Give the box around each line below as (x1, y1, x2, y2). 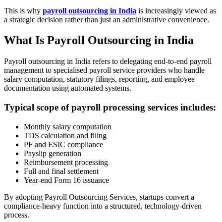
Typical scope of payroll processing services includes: (4, 102, 216, 113)
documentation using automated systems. (4, 84, 131, 93)
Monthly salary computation (24, 122, 111, 131)
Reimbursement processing (24, 158, 108, 166)
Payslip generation (24, 149, 81, 158)
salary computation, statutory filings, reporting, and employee (4, 75, 195, 84)
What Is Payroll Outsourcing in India (4, 34, 194, 47)
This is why (4, 6, 43, 15)
